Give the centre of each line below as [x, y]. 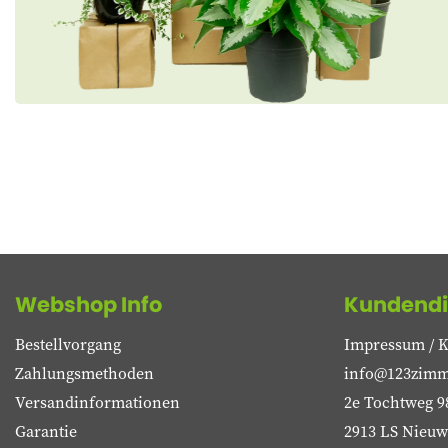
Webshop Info [88, 304]
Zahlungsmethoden [84, 373]
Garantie [46, 431]
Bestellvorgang [68, 344]
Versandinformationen [97, 402]
